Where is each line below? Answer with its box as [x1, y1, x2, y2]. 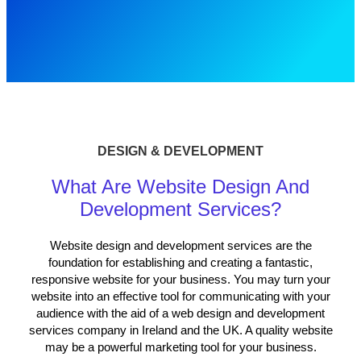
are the [272, 239, 312, 253]
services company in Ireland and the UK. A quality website [28, 323, 333, 338]
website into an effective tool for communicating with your [31, 289, 330, 304]
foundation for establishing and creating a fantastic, [48, 255, 313, 270]
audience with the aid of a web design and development [36, 306, 325, 321]
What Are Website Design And [52, 176, 309, 198]
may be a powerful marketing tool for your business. [44, 340, 317, 355]
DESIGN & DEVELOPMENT [98, 143, 263, 158]
